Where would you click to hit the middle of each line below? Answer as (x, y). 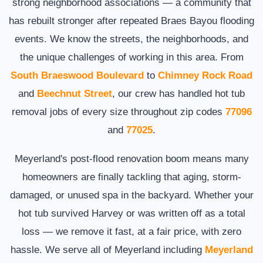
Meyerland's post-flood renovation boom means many (131, 158)
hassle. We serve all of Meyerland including (107, 249)
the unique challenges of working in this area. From (131, 57)
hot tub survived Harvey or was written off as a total (131, 213)
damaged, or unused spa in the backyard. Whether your (131, 195)
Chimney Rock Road (205, 75)
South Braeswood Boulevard (77, 75)
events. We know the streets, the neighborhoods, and (131, 38)
